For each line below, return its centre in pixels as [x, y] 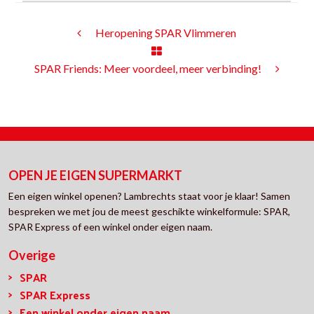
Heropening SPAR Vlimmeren [166, 33]
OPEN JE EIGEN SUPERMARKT [95, 175]
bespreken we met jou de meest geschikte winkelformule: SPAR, [149, 211]
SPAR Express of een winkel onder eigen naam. [110, 227]
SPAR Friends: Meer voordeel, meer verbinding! [148, 68]
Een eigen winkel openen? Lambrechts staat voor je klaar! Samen [149, 196]
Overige [32, 255]
